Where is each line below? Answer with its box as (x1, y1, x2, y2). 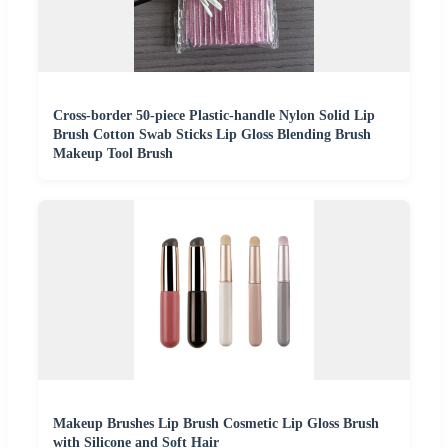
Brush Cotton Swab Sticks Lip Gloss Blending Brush (53, 127, 371, 143)
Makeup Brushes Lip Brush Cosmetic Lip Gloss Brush (53, 416, 379, 432)
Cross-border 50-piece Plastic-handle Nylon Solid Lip (53, 108, 375, 124)
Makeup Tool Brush (53, 146, 173, 162)
